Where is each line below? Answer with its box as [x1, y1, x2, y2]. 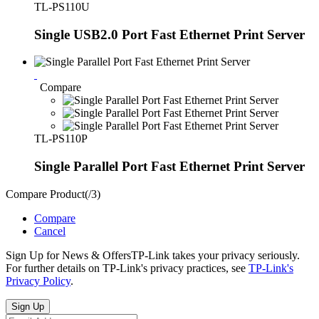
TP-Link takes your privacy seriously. [131, 249, 300, 261]
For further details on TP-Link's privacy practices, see [6, 261, 249, 274]
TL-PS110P [34, 132, 88, 145]
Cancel [34, 224, 66, 237]
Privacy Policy [6, 274, 70, 287]
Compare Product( [6, 187, 88, 200]
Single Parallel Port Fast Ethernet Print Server [34, 159, 305, 174]
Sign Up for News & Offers [6, 249, 131, 261]
